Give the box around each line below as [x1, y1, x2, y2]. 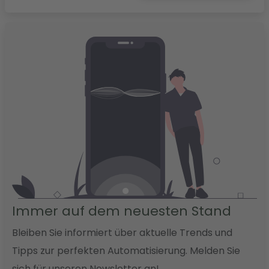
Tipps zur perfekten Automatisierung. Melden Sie [12, 243, 240, 258]
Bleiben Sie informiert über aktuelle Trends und [12, 225, 232, 240]
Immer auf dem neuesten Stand [12, 201, 231, 220]
